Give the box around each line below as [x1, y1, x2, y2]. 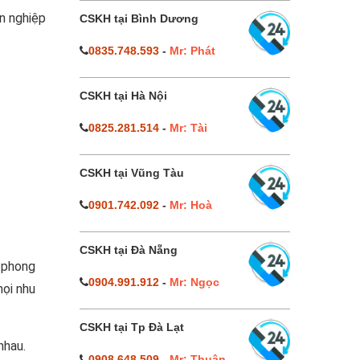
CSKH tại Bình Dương [79, 12, 198, 25]
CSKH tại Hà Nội [79, 89, 167, 102]
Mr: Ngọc [169, 276, 219, 288]
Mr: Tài [169, 121, 207, 134]
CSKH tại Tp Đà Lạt [79, 321, 184, 333]
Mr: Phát [169, 44, 215, 57]
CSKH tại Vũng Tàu [79, 166, 184, 179]
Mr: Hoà [169, 198, 212, 211]
